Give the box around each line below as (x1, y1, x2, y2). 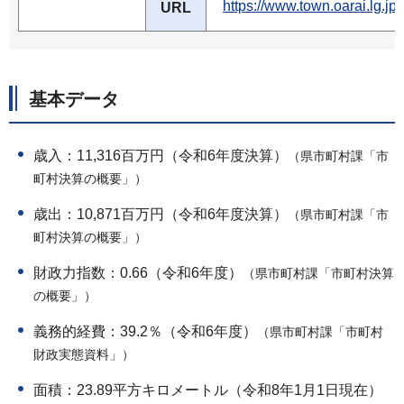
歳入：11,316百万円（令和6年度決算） (33, 147, 288, 163)
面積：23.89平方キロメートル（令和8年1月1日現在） (33, 381, 382, 398)
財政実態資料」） (33, 347, 134, 363)
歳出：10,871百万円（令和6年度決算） (33, 206, 288, 222)
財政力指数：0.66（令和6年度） (33, 264, 243, 280)
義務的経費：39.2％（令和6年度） (33, 323, 257, 339)
